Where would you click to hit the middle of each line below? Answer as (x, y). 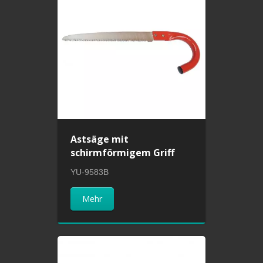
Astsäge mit (100, 139)
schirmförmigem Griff (123, 152)
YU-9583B (90, 172)
